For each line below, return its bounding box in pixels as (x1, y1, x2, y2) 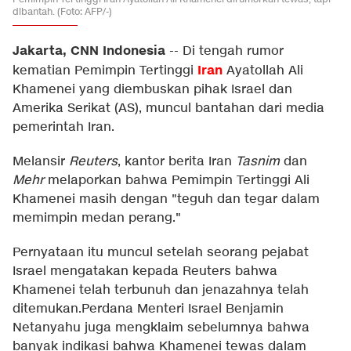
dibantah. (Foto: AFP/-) (13, 5, 112, 18)
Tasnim (236, 154, 280, 170)
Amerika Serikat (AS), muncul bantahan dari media (13, 100, 324, 117)
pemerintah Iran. (13, 119, 114, 136)
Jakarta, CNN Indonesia (13, 42, 165, 60)
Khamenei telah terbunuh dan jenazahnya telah (13, 282, 309, 299)
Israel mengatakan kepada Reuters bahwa (13, 263, 277, 280)
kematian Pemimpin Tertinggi (13, 63, 197, 79)
